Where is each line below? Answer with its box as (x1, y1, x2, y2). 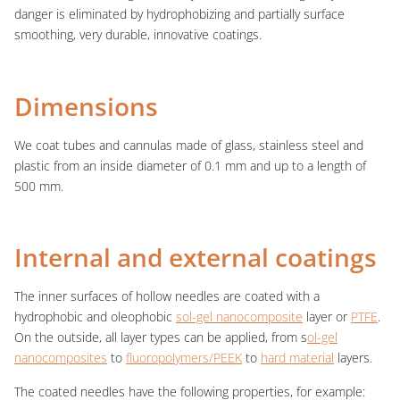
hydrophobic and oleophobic (14, 308, 176, 326)
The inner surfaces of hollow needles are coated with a (14, 287, 320, 305)
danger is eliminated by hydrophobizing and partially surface (14, 5, 345, 23)
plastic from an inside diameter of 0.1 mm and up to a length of (14, 156, 366, 174)
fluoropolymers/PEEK (126, 349, 242, 367)
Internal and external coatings (14, 240, 377, 275)
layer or (303, 308, 351, 326)
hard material (261, 349, 334, 367)
